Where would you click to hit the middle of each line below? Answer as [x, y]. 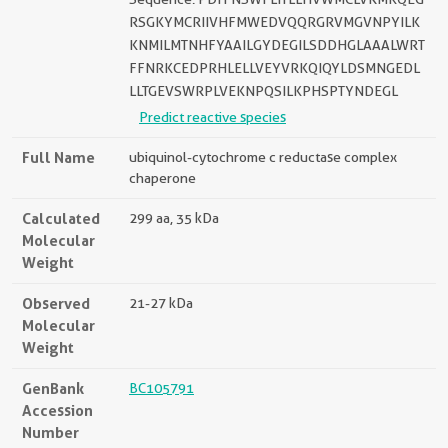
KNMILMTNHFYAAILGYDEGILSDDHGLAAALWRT [277, 45]
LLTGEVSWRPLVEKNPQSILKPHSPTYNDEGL [263, 91]
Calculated [61, 218]
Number [50, 432]
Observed [56, 303]
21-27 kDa [161, 303]
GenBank [53, 388]
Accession [57, 410]
